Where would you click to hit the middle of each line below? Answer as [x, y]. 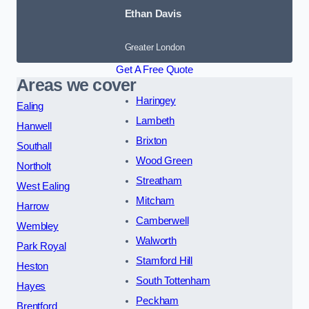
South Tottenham [173, 280]
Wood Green [164, 160]
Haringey [156, 100]
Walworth [156, 240]
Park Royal [41, 246]
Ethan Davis [153, 14]
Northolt [34, 166]
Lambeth [156, 120]
